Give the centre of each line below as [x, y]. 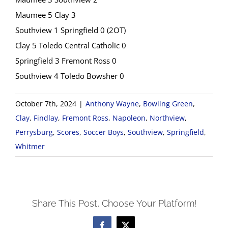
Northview [167, 118]
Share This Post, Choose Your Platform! [114, 203]
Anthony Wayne [112, 104]
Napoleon [129, 118]
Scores [68, 132]
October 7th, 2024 [46, 104]
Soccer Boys [104, 132]
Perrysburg [34, 132]
